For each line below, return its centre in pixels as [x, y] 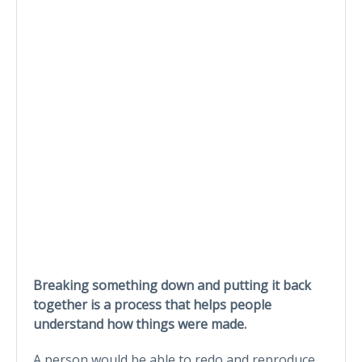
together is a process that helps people [152, 304]
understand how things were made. [140, 324]
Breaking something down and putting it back [172, 285]
